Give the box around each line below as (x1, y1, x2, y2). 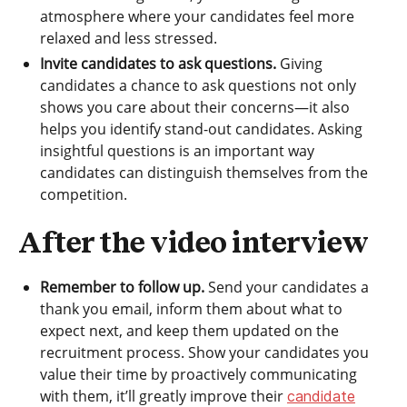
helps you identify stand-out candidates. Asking (40, 119, 362, 139)
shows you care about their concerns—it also (40, 97, 350, 117)
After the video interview (18, 230, 369, 259)
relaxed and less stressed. (40, 28, 217, 48)
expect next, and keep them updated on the (40, 321, 339, 341)
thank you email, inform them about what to (40, 299, 342, 319)
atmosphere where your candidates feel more (40, 6, 354, 26)
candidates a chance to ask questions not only (40, 75, 356, 95)
